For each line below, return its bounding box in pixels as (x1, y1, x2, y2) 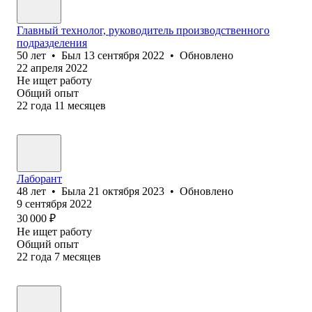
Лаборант (17, 172, 62, 185)
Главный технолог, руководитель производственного (17, 24, 270, 36)
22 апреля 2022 (17, 61, 88, 74)
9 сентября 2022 (17, 197, 92, 210)
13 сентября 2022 (84, 49, 164, 61)
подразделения (17, 36, 87, 49)
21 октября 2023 (88, 185, 164, 197)
